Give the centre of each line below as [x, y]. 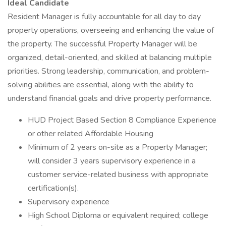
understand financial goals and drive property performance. [109, 98]
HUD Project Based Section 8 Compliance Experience [122, 120]
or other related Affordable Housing [91, 134]
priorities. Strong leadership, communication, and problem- [108, 71]
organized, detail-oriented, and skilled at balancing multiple [110, 58]
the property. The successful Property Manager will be [102, 44]
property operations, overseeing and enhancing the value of [111, 30]
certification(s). [53, 188]
